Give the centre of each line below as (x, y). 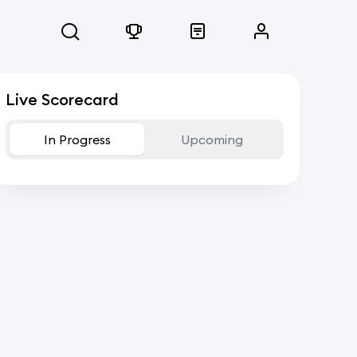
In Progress (77, 139)
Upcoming (212, 139)
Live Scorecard (62, 99)
